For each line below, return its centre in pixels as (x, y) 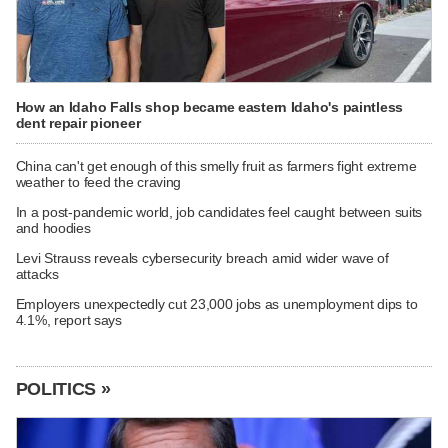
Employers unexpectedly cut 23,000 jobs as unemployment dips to (216, 304)
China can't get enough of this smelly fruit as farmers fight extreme (216, 166)
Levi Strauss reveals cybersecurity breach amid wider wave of (202, 258)
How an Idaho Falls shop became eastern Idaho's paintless (209, 106)
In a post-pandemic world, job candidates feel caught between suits (219, 212)
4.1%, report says (68, 320)
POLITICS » (63, 389)
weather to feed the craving (98, 182)
